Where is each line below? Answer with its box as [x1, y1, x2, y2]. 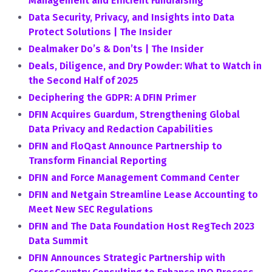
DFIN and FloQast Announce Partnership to [29, 140, 222, 152]
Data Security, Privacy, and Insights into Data [29, 12, 234, 23]
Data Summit [29, 235, 88, 246]
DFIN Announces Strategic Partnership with [29, 252, 225, 263]
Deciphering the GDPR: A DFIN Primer [29, 92, 196, 103]
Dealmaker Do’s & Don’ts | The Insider [29, 43, 203, 55]
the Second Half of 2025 [29, 75, 138, 86]
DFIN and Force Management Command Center [29, 172, 239, 183]
